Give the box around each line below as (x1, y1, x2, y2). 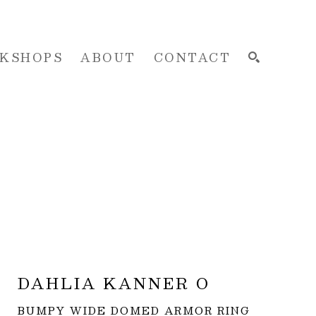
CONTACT (153, 47, 231, 67)
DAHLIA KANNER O (18, 271, 211, 296)
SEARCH (205, 144, 252, 162)
